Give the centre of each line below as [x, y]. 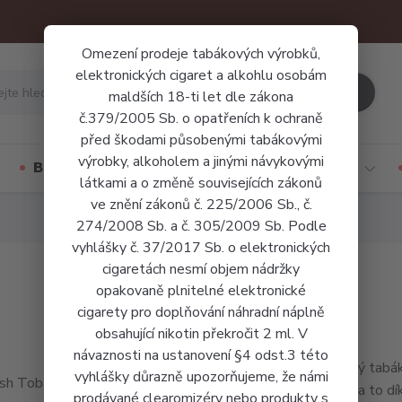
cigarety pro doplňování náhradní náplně [201, 312]
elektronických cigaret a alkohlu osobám [201, 75]
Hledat [317, 92]
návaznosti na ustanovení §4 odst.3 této [201, 355]
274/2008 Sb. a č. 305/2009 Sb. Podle [201, 226]
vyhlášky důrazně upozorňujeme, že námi [201, 377]
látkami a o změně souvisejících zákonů [201, 183]
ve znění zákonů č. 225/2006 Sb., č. [201, 205]
